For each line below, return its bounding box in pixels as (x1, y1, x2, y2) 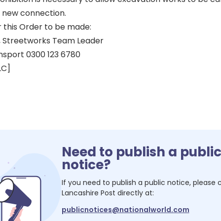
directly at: (115, 187, 154, 198)
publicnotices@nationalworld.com (61, 204, 189, 215)
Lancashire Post (61, 187, 115, 198)
